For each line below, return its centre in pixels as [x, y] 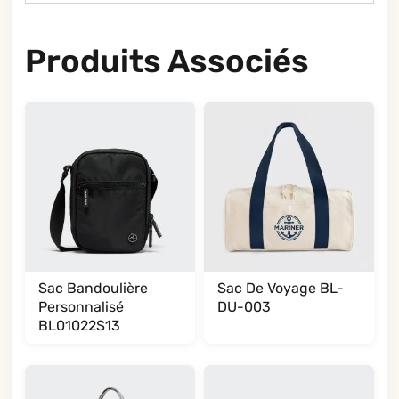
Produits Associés [167, 61]
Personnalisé [81, 306]
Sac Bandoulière [93, 288]
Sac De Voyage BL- [280, 288]
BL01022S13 [79, 325]
